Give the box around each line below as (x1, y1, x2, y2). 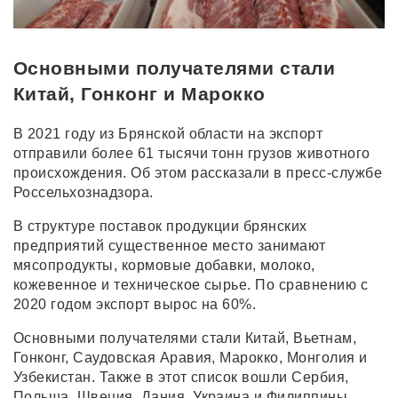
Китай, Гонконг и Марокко (13, 84, 266, 105)
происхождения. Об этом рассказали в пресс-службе (13, 165, 383, 181)
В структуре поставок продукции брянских (13, 219, 307, 235)
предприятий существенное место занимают (13, 238, 326, 254)
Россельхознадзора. (13, 185, 154, 201)
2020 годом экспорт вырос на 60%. (13, 297, 257, 313)
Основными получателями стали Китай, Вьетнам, (13, 330, 357, 346)
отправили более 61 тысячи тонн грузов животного (13, 146, 370, 162)
